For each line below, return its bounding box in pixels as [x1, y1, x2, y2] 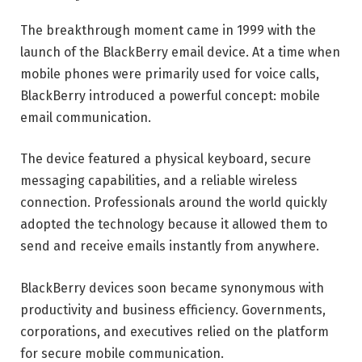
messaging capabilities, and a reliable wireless [20, 173, 297, 189]
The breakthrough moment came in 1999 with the [20, 22, 316, 38]
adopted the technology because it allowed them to [20, 217, 327, 233]
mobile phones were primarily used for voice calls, [20, 65, 319, 82]
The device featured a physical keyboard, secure [20, 151, 311, 167]
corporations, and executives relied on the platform [20, 324, 329, 340]
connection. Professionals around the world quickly [20, 195, 327, 211]
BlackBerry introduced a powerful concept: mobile [20, 87, 320, 103]
